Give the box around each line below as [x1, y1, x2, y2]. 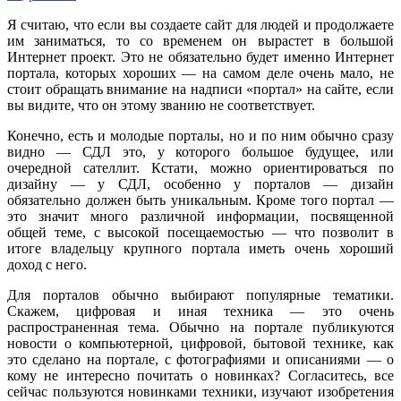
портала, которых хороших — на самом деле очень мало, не [7, 65, 394, 81]
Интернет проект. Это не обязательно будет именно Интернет [7, 49, 394, 65]
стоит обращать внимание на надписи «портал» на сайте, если [7, 81, 394, 98]
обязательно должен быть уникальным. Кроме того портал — [7, 192, 394, 209]
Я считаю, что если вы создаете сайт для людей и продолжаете [7, 17, 394, 33]
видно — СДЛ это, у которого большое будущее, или [7, 144, 394, 160]
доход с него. [7, 257, 87, 273]
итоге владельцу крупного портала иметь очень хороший [7, 241, 394, 257]
